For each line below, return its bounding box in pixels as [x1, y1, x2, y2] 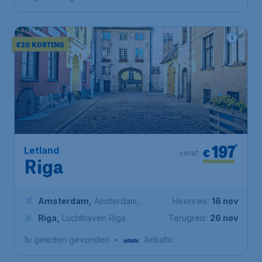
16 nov [212, 196, 238, 206]
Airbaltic [144, 235, 174, 244]
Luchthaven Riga [62, 213, 126, 223]
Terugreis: [168, 213, 208, 223]
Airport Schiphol [38, 208, 99, 218]
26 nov [210, 213, 238, 223]
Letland [24, 144, 59, 156]
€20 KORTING [16, 39, 64, 50]
